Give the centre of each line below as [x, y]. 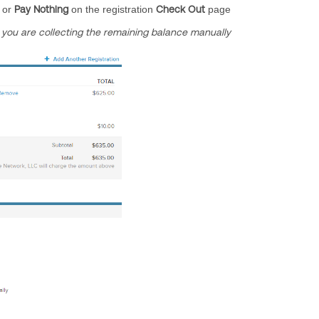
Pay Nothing [41, 9]
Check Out [181, 9]
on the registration [112, 9]
